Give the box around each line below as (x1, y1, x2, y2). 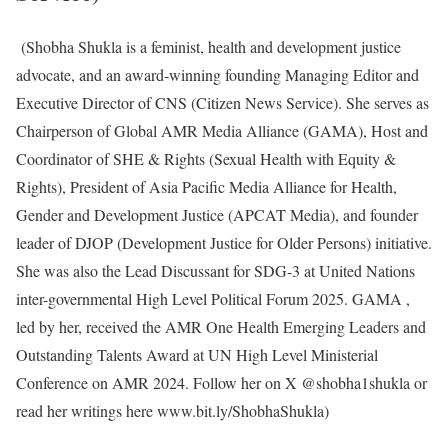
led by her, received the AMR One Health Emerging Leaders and (16, 315, 426, 337)
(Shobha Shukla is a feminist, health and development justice (16, 35, 401, 57)
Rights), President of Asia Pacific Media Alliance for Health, (16, 175, 397, 197)
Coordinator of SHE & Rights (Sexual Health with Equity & (16, 147, 396, 169)
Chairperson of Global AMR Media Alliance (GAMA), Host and (16, 119, 428, 141)
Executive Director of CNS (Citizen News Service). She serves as (16, 91, 429, 113)
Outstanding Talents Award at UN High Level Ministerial (16, 343, 378, 365)
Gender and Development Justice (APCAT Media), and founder (16, 203, 418, 225)
